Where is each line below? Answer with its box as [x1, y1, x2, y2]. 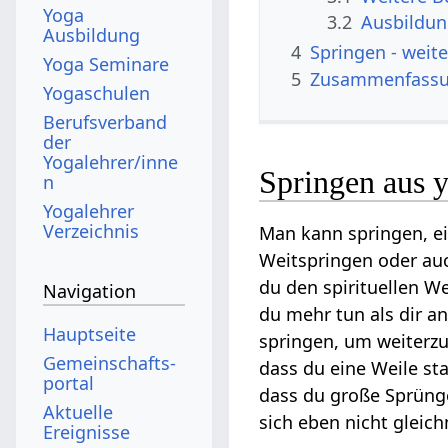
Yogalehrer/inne [43, 149, 179, 174]
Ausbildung [43, 22, 141, 47]
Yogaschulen [43, 80, 151, 105]
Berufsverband [43, 109, 168, 134]
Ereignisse [43, 419, 131, 444]
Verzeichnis [43, 218, 140, 243]
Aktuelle [43, 399, 114, 424]
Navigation [43, 279, 137, 304]
